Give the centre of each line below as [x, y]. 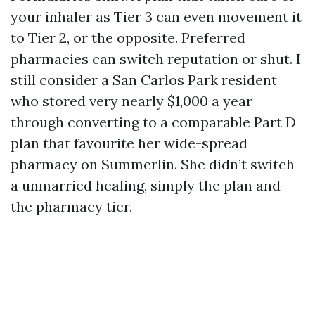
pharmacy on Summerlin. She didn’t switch [153, 164]
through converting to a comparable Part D [153, 122]
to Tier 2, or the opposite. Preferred [128, 38]
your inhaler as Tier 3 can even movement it [156, 17]
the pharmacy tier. [71, 206]
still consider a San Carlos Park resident [144, 80]
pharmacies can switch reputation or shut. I [156, 59]
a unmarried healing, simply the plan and [146, 185]
